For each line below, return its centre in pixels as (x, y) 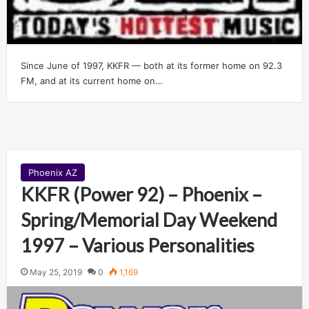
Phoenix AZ (52, 173)
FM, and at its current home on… (91, 81)
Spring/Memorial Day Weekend (149, 220)
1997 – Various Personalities (137, 246)
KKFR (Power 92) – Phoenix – (141, 195)
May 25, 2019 (56, 272)
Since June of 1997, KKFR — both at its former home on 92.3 (151, 66)
